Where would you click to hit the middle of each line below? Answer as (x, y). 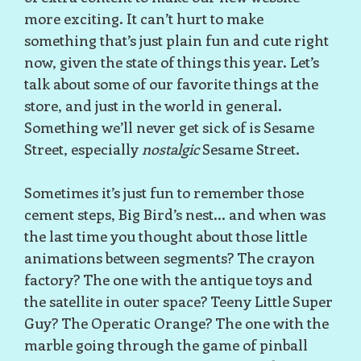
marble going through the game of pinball (166, 344)
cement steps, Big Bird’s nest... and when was (175, 214)
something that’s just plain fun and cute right (176, 40)
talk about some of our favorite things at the (171, 83)
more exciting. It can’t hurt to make (144, 18)
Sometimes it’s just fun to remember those (164, 192)
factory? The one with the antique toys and (168, 279)
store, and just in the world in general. (153, 105)
